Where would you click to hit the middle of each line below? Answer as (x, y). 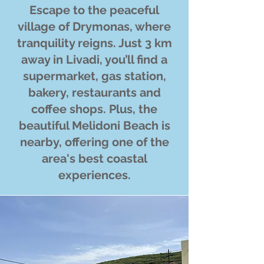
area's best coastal (94, 159)
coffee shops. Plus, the (94, 109)
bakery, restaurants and (94, 93)
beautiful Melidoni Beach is (94, 126)
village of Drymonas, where (94, 27)
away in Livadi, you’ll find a (94, 60)
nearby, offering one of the (94, 142)
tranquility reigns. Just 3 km (94, 43)
